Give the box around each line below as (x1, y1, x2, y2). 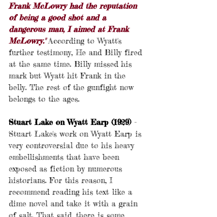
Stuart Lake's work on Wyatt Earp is (9, 129, 144, 139)
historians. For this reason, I (9, 175, 115, 186)
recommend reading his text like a (9, 187, 135, 197)
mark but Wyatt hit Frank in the (9, 71, 128, 81)
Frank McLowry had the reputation (9, 1, 139, 11)
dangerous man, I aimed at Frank (9, 24, 131, 34)
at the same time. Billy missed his (9, 59, 135, 69)
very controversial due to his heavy (9, 140, 137, 151)
